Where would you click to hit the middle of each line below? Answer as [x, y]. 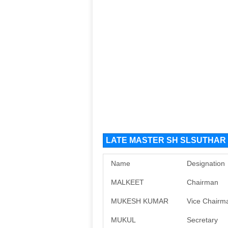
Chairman [203, 182]
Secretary [202, 220]
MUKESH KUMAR [140, 201]
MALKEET [127, 182]
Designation [206, 163]
